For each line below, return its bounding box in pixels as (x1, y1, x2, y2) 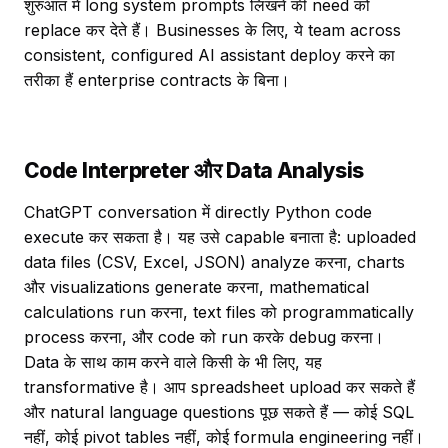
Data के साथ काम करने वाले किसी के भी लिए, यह (24, 352, 322, 372)
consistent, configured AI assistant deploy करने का (24, 45, 395, 65)
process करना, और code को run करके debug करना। (24, 327, 384, 347)
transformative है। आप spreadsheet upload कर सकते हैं (24, 377, 415, 397)
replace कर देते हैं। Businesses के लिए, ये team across (24, 20, 401, 40)
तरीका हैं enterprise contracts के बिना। (24, 70, 290, 90)
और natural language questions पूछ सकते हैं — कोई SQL (24, 402, 414, 422)
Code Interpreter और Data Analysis (24, 158, 364, 183)
